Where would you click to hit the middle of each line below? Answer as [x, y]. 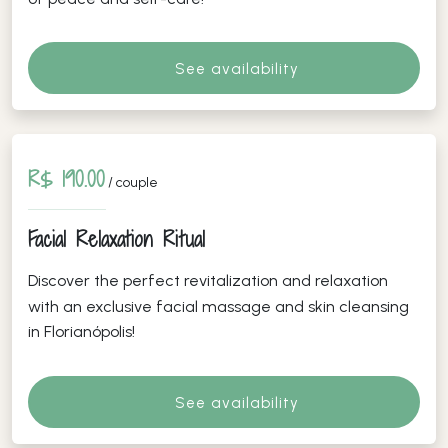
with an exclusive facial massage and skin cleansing [218, 306]
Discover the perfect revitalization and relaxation [208, 280]
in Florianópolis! [81, 331]
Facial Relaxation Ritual [116, 239]
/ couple [131, 182]
